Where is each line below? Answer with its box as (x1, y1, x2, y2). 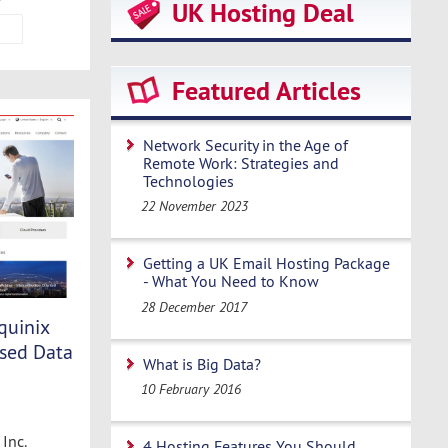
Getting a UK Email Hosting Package (143, 253, 390, 274)
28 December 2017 (141, 297, 248, 316)
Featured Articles (172, 74, 361, 108)
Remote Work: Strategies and (143, 153, 339, 173)
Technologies (143, 171, 234, 191)
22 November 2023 (141, 197, 249, 216)
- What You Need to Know (143, 271, 319, 292)
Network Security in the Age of (143, 135, 348, 155)
